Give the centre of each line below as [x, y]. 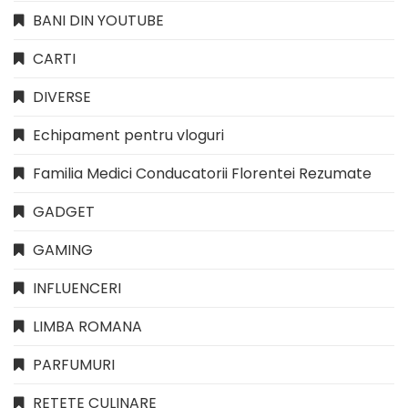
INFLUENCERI [77, 288]
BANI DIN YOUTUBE [98, 20]
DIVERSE [62, 97]
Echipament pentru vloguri [128, 135]
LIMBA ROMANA [87, 326]
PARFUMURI [74, 364]
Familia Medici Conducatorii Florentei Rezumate [202, 173]
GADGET [64, 211]
